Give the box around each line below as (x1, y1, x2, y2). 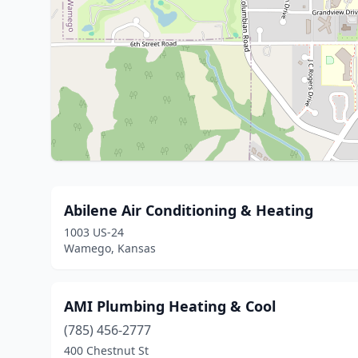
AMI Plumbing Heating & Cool (64, 296, 276, 316)
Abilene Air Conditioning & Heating (64, 201, 313, 220)
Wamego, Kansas (64, 241, 156, 256)
